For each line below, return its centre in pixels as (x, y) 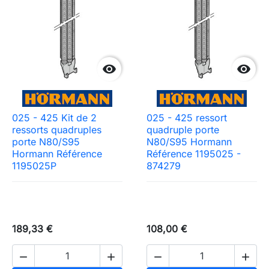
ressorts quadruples (57, 129)
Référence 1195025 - (194, 153)
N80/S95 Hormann (189, 141)
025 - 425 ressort (187, 117)
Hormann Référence (57, 153)
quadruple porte (183, 129)
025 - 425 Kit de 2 (54, 117)
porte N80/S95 (46, 141)
